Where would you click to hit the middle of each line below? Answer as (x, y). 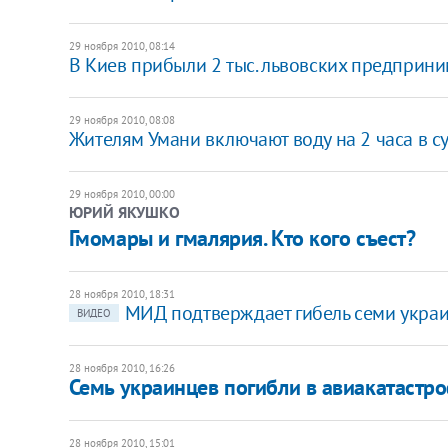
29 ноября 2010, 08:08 (121, 119)
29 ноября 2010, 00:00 (121, 193)
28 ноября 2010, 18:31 (121, 293)
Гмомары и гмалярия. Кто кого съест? (242, 237)
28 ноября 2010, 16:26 (121, 367)
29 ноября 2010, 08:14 (121, 45)
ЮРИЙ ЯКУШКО (124, 211)
